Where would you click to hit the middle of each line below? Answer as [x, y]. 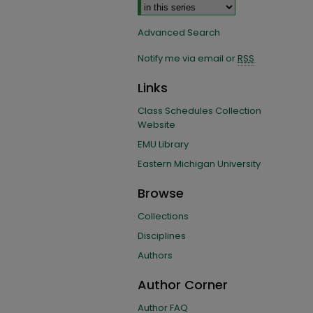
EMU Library [163, 144]
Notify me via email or [188, 58]
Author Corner [183, 285]
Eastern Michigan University [199, 164]
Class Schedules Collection [199, 111]
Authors [155, 255]
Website [156, 125]
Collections [163, 216]
